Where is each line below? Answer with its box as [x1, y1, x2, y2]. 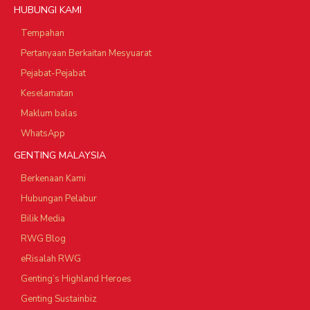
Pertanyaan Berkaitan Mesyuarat [21, 47, 152, 60]
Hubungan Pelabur [21, 192, 97, 206]
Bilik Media [21, 212, 65, 226]
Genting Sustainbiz [21, 293, 97, 306]
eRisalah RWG [21, 253, 81, 266]
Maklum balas [21, 107, 77, 120]
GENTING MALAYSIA [14, 149, 106, 163]
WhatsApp [21, 127, 65, 140]
